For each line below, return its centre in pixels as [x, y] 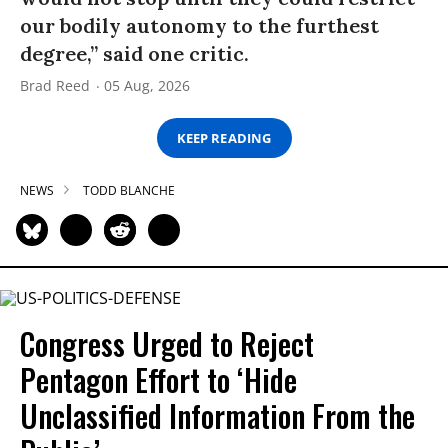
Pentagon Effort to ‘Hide [158, 379]
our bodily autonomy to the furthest [199, 26]
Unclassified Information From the [217, 415]
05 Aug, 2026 [147, 86]
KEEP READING [224, 137]
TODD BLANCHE [129, 191]
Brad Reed [55, 86]
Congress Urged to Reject [167, 343]
